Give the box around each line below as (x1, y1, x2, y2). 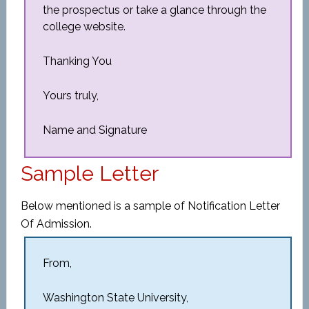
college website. (42, 20, 126, 33)
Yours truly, (42, 89, 99, 102)
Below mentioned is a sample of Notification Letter (20, 199, 280, 212)
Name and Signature (42, 123, 147, 137)
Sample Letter (20, 161, 159, 186)
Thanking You (42, 54, 112, 68)
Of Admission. (20, 217, 92, 230)
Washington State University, (42, 291, 188, 304)
